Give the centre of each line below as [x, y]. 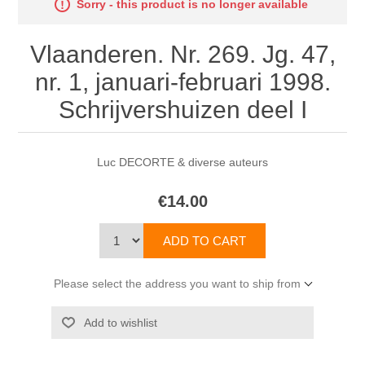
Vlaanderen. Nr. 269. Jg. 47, [182, 55]
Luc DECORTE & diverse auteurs [182, 163]
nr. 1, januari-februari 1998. [182, 82]
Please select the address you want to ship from [177, 284]
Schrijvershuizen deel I [182, 110]
